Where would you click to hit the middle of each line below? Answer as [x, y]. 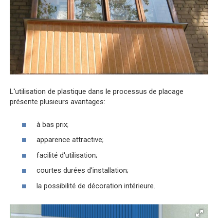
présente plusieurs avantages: [57, 102]
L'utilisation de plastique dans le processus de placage [97, 92]
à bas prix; [53, 124]
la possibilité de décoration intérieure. [96, 186]
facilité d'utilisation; [67, 155]
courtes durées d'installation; [82, 171]
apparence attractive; [70, 140]
